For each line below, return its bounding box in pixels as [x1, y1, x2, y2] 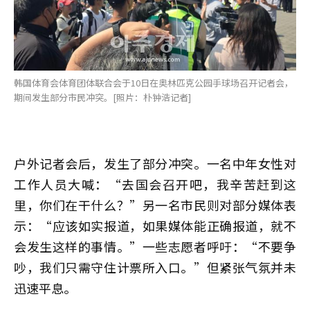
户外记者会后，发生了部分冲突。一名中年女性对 [14, 154, 296, 172]
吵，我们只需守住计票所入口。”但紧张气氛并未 [14, 257, 296, 276]
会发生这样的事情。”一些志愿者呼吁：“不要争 [14, 237, 296, 255]
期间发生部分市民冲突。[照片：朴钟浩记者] [14, 90, 191, 104]
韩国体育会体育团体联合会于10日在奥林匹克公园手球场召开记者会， [14, 75, 293, 89]
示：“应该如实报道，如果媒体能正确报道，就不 [14, 216, 296, 235]
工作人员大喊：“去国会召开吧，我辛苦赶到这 [14, 174, 296, 193]
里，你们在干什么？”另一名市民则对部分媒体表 [14, 195, 296, 214]
